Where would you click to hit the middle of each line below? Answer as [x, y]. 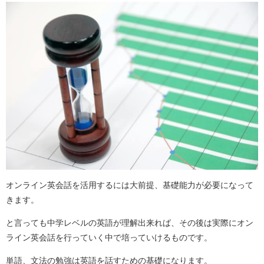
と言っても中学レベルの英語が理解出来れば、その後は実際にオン [130, 222]
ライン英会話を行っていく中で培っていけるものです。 [109, 237]
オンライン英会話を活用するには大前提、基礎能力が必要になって [130, 185]
